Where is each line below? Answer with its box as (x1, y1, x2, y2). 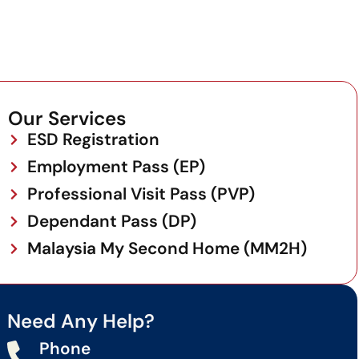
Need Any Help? (7, 309, 155, 334)
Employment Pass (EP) (26, 155, 205, 178)
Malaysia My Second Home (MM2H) (26, 237, 307, 260)
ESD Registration (26, 128, 159, 151)
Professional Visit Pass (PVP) (26, 183, 255, 205)
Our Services (8, 106, 127, 131)
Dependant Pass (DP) (26, 210, 196, 232)
